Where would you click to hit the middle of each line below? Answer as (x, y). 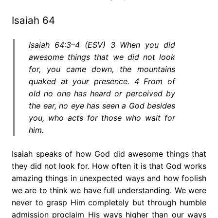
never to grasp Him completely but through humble (109, 202)
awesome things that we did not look (102, 57)
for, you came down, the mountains (102, 69)
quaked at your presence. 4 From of (102, 81)
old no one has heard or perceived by (102, 93)
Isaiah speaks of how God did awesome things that (109, 154)
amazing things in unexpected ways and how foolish (109, 178)
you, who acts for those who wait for (102, 118)
